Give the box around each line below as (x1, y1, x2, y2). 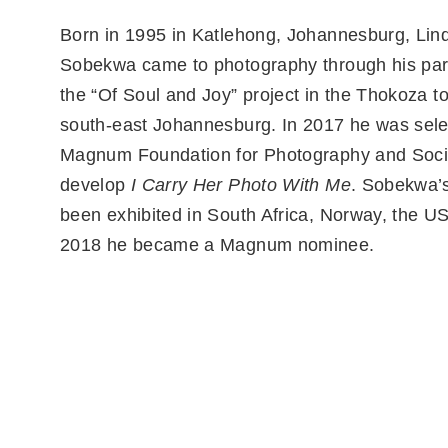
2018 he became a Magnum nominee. (60, 235, 375, 255)
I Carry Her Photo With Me (130, 175, 351, 195)
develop (60, 175, 131, 195)
